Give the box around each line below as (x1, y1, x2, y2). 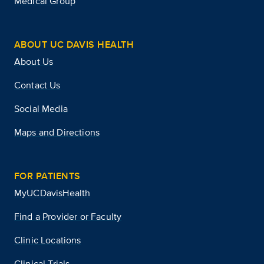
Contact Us (14, 78, 61, 93)
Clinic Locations (14, 233, 81, 247)
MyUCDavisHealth (14, 186, 91, 200)
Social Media (14, 102, 68, 116)
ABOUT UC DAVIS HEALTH (14, 38, 134, 52)
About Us (14, 55, 54, 69)
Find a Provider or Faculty (14, 210, 122, 224)
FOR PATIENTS (14, 169, 81, 183)
